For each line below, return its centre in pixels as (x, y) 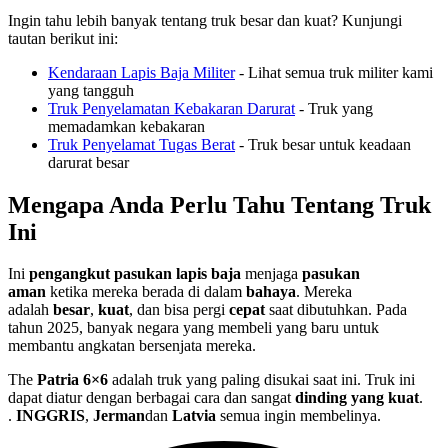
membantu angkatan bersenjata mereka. (132, 346)
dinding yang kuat (357, 398)
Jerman (119, 416)
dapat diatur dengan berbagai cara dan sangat (151, 398)
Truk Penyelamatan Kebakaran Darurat (171, 108)
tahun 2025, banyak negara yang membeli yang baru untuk (193, 328)
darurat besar (88, 162)
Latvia (194, 416)
